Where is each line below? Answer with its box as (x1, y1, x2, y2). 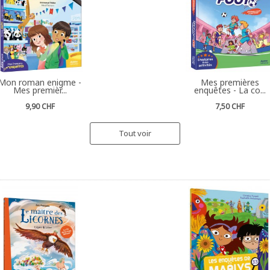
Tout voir (119, 127, 151, 139)
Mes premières (201, 76, 260, 88)
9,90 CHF (25, 101, 55, 111)
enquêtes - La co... (194, 84, 266, 96)
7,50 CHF (215, 101, 245, 111)
